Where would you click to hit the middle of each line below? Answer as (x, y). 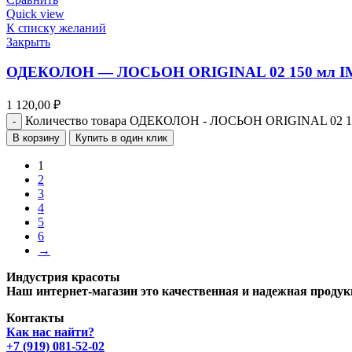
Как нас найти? (50, 332)
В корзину (36, 138)
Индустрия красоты (63, 277)
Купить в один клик (121, 138)
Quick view (35, 13)
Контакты (35, 318)
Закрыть (28, 42)
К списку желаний (56, 27)
